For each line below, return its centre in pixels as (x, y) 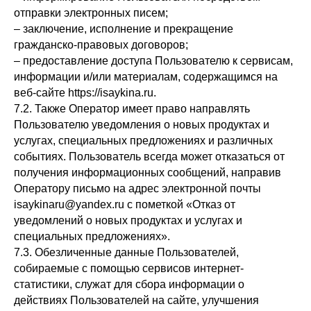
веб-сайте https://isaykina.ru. (85, 93)
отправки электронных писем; (91, 13)
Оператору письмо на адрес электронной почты (137, 188)
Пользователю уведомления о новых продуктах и (142, 125)
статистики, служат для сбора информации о (129, 284)
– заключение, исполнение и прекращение (124, 29)
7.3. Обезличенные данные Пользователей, (126, 252)
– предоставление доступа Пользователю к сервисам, (153, 61)
